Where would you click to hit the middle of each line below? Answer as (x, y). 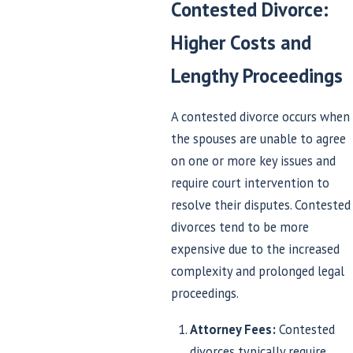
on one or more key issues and (253, 160)
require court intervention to (250, 182)
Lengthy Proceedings (256, 76)
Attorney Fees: (235, 329)
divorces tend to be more (240, 227)
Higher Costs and (241, 43)
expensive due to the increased (255, 249)
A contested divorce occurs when (260, 116)
